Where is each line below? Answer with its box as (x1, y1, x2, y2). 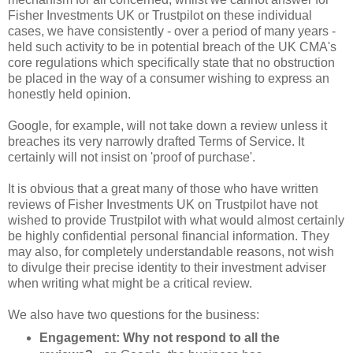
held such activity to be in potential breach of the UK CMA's (8, 40, 336, 54)
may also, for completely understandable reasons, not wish (8, 245, 334, 259)
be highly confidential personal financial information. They (8, 229, 329, 243)
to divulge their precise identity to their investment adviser (8, 261, 326, 275)
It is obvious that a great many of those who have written (8, 182, 318, 196)
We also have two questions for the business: (8, 308, 259, 322)
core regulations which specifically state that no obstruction (8, 56, 335, 70)
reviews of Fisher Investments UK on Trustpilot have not (8, 198, 318, 212)
